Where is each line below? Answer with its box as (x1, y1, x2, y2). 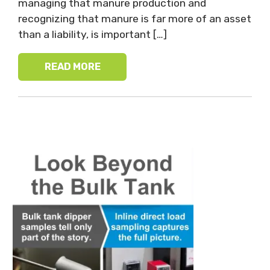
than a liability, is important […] (18, 28, 167, 41)
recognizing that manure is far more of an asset (18, 13, 251, 25)
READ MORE (44, 60, 101, 72)
